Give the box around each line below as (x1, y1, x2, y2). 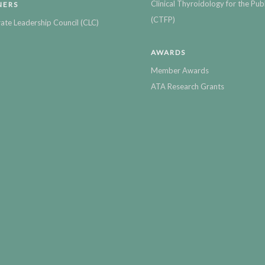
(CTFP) (150, 14, 175, 24)
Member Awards (150, 65, 209, 75)
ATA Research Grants (150, 81, 224, 91)
